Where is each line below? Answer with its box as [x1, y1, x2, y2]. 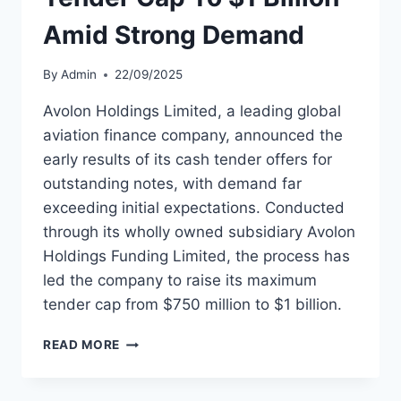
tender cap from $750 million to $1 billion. [43, 295, 342, 314]
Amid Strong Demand [43, 19, 304, 50]
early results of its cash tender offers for [43, 150, 332, 169]
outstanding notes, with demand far [43, 175, 302, 193]
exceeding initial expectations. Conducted [43, 199, 345, 218]
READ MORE [43, 337, 121, 353]
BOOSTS [119, 352, 175, 367]
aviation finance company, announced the [43, 126, 343, 145]
